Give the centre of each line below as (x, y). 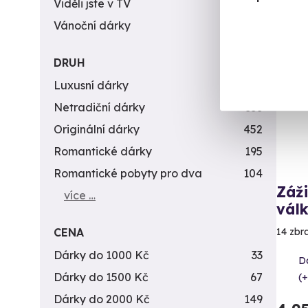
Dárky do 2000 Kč (102, 299)
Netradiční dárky (99, 107)
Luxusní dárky (91, 85)
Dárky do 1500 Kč (101, 277)
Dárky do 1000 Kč (101, 255)
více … (80, 195)
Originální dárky (97, 129)
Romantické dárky (103, 151)
